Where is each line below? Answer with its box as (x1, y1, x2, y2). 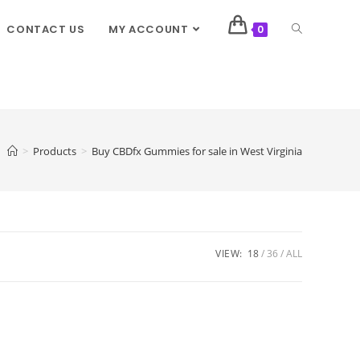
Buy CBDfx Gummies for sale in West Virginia (92, 143, 302, 158)
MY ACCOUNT (108, 22, 189, 37)
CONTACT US (6, 22, 85, 37)
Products (33, 143, 76, 158)
